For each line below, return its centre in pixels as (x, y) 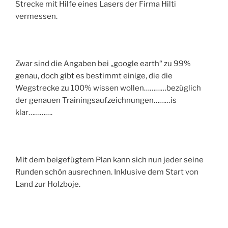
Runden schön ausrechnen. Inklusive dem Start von (107, 172)
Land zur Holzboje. (48, 184)
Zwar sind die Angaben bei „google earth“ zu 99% (103, 63)
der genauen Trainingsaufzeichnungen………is (96, 100)
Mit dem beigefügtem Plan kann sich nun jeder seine (109, 160)
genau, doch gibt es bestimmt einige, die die (94, 76)
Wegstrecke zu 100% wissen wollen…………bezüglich (108, 88)
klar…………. (34, 112)
